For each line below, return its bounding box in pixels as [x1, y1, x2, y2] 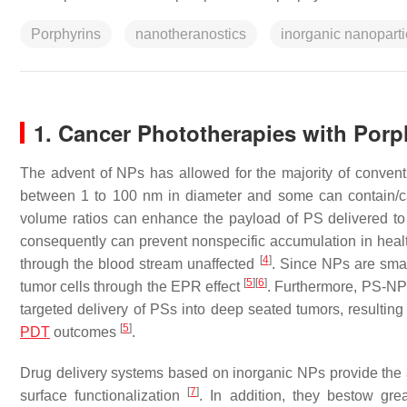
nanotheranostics [135, 26, 246, 42]
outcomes [50, 324, 120, 340]
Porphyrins [31, 26, 101, 42]
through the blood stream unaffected [20, 256, 260, 272]
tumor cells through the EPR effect [20, 279, 244, 294]
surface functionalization [20, 388, 188, 403]
